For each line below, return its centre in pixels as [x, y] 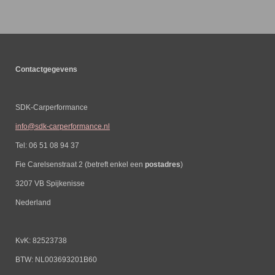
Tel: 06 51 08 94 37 [47, 145]
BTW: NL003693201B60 [56, 259]
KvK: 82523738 [41, 240]
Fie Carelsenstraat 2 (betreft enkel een [80, 164]
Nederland [33, 202]
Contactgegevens [54, 69]
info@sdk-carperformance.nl [63, 126]
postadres [163, 164]
